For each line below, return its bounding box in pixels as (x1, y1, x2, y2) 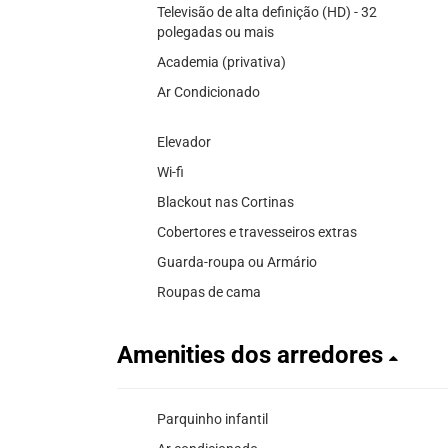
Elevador (157, 133, 211, 150)
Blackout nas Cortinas (157, 193, 294, 210)
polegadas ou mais (157, 23, 274, 40)
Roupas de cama (157, 283, 261, 300)
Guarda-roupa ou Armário (157, 253, 317, 270)
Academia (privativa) (157, 53, 286, 70)
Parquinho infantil (157, 410, 268, 427)
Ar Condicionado (157, 83, 260, 100)
